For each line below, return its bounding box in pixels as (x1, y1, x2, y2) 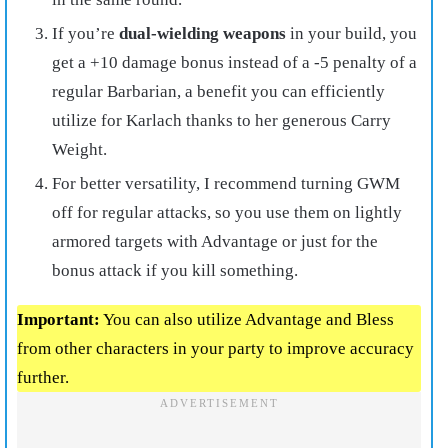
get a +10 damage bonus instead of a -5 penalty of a (52, 52, 417, 72)
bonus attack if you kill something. (52, 260, 298, 280)
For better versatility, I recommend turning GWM (52, 173, 400, 193)
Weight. (52, 139, 107, 159)
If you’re (52, 23, 119, 43)
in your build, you (286, 23, 417, 43)
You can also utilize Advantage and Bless (100, 309, 394, 329)
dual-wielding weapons (119, 23, 286, 43)
